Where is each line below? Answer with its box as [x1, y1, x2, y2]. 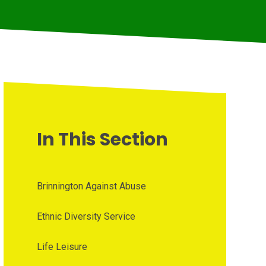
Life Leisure [36, 241, 87, 253]
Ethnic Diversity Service [36, 211, 135, 223]
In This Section [36, 127, 168, 153]
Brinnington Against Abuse [36, 180, 146, 192]
